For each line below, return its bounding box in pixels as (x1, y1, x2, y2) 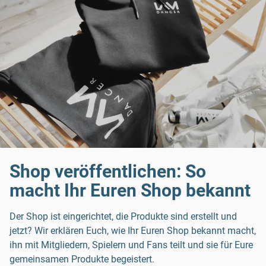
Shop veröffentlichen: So (9, 161, 206, 182)
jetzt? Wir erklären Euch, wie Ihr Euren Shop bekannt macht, (9, 225, 256, 237)
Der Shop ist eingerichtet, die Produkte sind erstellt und (9, 211, 237, 223)
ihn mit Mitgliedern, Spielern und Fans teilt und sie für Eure (9, 239, 253, 251)
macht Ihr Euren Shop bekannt (9, 180, 251, 201)
